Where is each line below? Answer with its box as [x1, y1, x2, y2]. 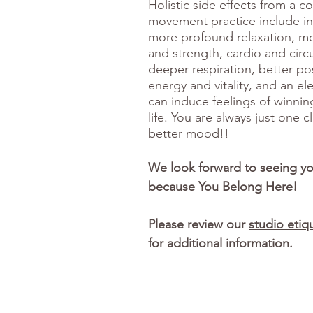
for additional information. [148, 235, 300, 251]
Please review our [148, 217, 249, 232]
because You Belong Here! [148, 179, 298, 194]
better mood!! [148, 126, 229, 141]
